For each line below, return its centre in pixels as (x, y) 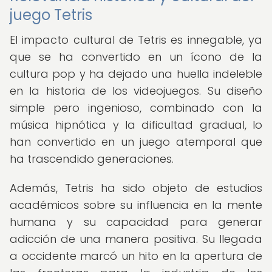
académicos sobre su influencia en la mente (136, 205)
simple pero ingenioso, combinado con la (136, 108)
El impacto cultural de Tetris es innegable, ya (136, 40)
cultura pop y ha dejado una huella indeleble (136, 74)
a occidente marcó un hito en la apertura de (136, 256)
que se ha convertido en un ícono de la (136, 57)
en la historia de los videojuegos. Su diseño (136, 91)
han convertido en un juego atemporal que (136, 142)
